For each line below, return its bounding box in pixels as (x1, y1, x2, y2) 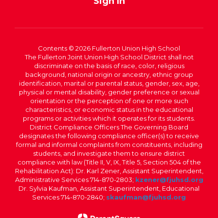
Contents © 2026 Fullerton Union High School (38, 44, 180, 52)
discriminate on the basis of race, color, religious (34, 62, 184, 70)
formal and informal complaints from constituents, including (16, 141, 202, 148)
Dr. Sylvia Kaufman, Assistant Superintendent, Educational (18, 184, 200, 192)
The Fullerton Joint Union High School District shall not (24, 53, 194, 61)
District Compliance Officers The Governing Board (30, 123, 188, 131)
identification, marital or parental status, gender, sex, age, (18, 79, 200, 87)
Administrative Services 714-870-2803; (15, 176, 135, 183)
